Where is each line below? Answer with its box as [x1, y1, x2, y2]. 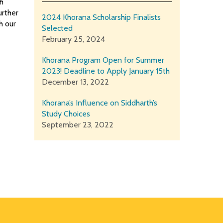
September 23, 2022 [41, 120, 113, 130]
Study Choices [41, 109, 90, 119]
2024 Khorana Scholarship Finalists [41, 12, 161, 22]
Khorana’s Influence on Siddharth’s [41, 98, 157, 108]
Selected [41, 23, 73, 33]
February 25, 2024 [41, 34, 105, 44]
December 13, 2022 [41, 77, 109, 87]
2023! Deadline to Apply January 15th [41, 66, 170, 76]
